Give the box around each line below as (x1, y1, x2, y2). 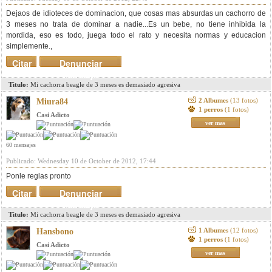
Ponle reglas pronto (6, 172, 71, 180)
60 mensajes (6, 141, 36, 148)
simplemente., (6, 42, 52, 50)
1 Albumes (198, 226, 230, 234)
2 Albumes (198, 97, 230, 104)
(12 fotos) (229, 226, 258, 234)
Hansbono (36, 227, 73, 236)
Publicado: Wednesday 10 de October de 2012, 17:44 (6, 157, 156, 165)
